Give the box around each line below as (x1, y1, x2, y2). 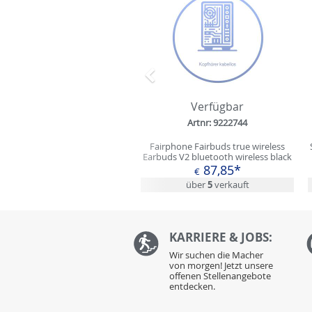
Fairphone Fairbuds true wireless (150, 140, 285, 153)
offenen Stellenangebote (169, 269, 272, 282)
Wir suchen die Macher (169, 248, 264, 261)
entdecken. (169, 279, 216, 292)
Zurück (150, 72, 194, 92)
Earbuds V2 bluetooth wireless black (143, 150, 292, 164)
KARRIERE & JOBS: (169, 228, 273, 245)
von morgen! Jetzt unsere (169, 258, 274, 272)
